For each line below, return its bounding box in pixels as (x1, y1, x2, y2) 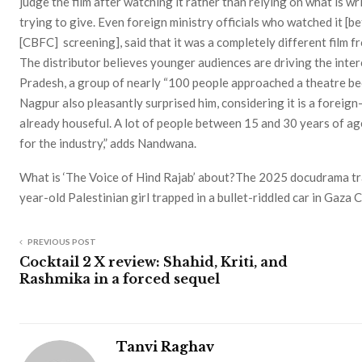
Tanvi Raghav (116, 338, 214, 355)
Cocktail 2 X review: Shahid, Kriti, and (19, 253, 288, 270)
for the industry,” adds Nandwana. (19, 135, 196, 150)
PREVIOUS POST (27, 236, 96, 246)
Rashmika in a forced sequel (19, 270, 220, 287)
